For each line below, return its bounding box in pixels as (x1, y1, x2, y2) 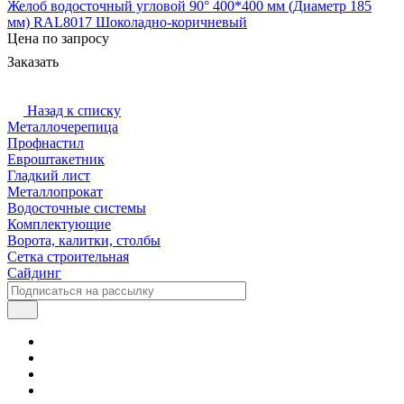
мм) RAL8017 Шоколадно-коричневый (7, 14, 247, 30)
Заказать (7, 53, 59, 69)
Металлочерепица (7, 118, 118, 134)
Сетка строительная (7, 248, 129, 264)
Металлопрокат (7, 183, 103, 199)
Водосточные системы (7, 199, 146, 216)
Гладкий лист (7, 167, 90, 183)
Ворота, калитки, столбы (7, 232, 161, 248)
